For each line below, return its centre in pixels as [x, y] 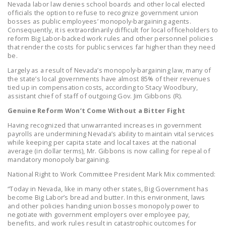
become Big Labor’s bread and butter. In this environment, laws [106, 197]
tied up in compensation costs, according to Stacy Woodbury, [103, 87]
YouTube [150, 39]
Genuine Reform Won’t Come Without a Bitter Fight [96, 110]
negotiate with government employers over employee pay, [99, 214]
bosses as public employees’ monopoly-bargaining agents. [99, 21]
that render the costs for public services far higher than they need [111, 47]
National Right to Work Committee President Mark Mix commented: [112, 174]
